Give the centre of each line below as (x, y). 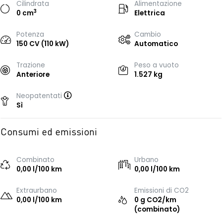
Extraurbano (37, 191)
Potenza (30, 34)
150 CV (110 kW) (43, 44)
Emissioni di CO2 (162, 191)
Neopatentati (40, 96)
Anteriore (33, 75)
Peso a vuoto (157, 65)
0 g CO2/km (155, 200)
